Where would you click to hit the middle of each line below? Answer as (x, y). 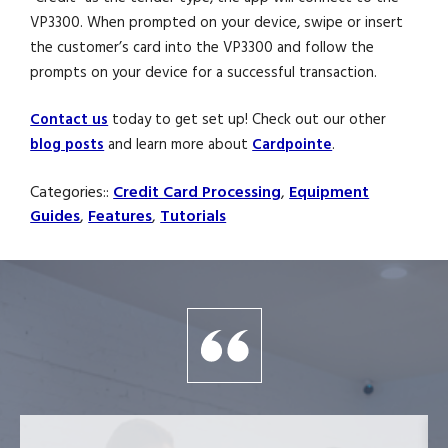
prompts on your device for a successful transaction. (204, 72)
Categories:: (72, 191)
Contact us (69, 120)
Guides (55, 215)
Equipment (329, 191)
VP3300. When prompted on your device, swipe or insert (217, 22)
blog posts (67, 145)
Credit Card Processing (197, 191)
